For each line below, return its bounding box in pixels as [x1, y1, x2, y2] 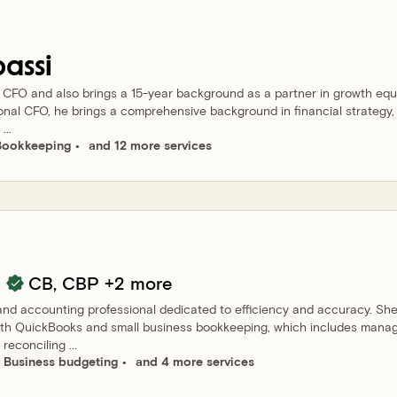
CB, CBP [28, 271, 99, 293]
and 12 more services [89, 137, 212, 152]
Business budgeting [4, 354, 118, 369]
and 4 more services [136, 354, 254, 369]
